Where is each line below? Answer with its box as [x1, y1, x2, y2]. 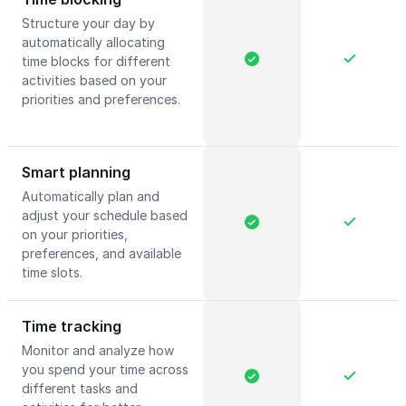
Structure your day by [22, 15, 155, 31]
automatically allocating [22, 34, 165, 50]
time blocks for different [22, 53, 170, 69]
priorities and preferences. [22, 92, 180, 107]
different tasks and [22, 381, 138, 396]
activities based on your [22, 72, 167, 88]
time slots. [22, 265, 86, 280]
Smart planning [22, 163, 130, 181]
